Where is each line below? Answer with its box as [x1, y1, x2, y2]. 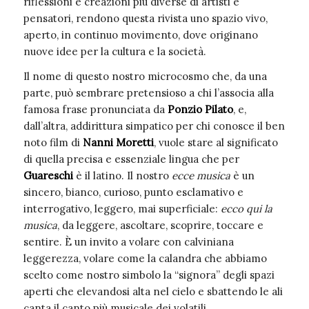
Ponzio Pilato [167, 103, 233, 117]
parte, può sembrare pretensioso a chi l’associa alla [23, 86, 274, 100]
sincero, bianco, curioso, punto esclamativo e [23, 186, 243, 199]
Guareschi [23, 169, 73, 183]
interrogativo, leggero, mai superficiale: [23, 202, 221, 216]
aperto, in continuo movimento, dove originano [23, 28, 258, 41]
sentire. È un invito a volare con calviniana [23, 235, 234, 249]
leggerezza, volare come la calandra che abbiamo [23, 252, 267, 266]
